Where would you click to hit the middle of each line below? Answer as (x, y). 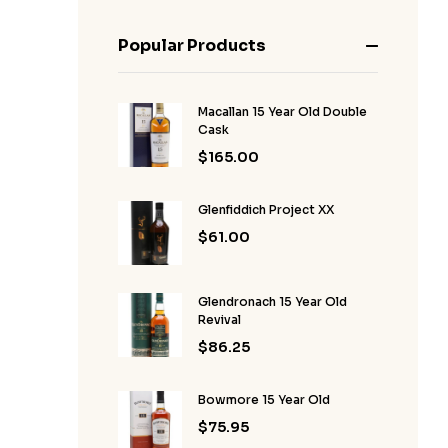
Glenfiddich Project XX (266, 210)
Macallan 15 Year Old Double (282, 112)
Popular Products (192, 46)
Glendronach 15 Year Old (272, 302)
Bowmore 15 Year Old (264, 400)
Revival (219, 320)
